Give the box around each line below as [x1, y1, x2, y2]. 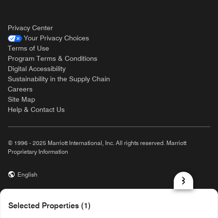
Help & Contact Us [8, 106, 65, 113]
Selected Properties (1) [8, 201, 91, 210]
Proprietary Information [8, 148, 68, 155]
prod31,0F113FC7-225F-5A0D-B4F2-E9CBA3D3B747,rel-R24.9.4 [4, 193, 179, 200]
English [18, 171, 37, 178]
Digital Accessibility [8, 65, 66, 73]
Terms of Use [8, 44, 49, 52]
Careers [8, 85, 33, 93]
